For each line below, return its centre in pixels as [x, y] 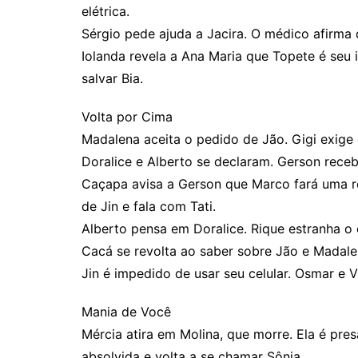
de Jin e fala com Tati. [149, 206]
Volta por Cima [127, 117]
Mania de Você [126, 312]
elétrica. [105, 11]
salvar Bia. [112, 78]
